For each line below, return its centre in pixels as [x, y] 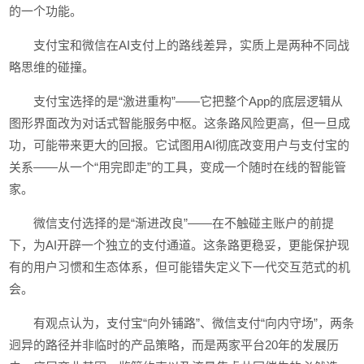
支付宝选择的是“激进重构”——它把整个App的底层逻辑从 [188, 101]
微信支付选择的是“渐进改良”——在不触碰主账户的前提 [184, 223]
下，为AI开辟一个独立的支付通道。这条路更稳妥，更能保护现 [180, 245]
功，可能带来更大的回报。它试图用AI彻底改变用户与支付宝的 [180, 145]
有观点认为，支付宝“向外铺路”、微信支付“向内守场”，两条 [194, 323]
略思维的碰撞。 [52, 67]
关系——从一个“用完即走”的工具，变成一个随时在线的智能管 [178, 167]
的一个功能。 [46, 11]
